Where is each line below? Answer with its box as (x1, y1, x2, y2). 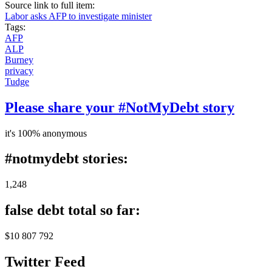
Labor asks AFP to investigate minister (5, 10, 152, 21)
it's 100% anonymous (5, 127, 87, 138)
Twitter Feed (5, 254, 85, 270)
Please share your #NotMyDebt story (5, 99, 234, 115)
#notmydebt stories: (5, 151, 128, 167)
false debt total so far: (5, 202, 140, 219)
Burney (5, 54, 33, 65)
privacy (5, 65, 33, 76)
